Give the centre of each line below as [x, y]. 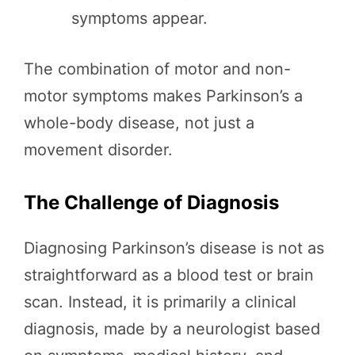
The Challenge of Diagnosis [151, 203]
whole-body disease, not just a [139, 123]
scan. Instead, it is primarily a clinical [160, 302]
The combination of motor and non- [157, 69]
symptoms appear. [139, 19]
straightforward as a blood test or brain [169, 275]
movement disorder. [98, 150]
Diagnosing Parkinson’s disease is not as [174, 248]
